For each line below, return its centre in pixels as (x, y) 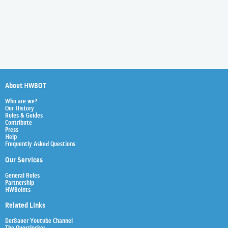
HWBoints (18, 190)
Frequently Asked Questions (40, 145)
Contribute (19, 123)
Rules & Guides (24, 116)
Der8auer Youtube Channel (39, 222)
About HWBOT (26, 87)
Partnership (20, 183)
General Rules (22, 176)
